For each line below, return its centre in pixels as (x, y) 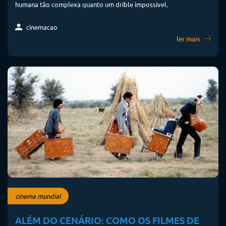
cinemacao (41, 27)
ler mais (189, 39)
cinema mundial (38, 196)
